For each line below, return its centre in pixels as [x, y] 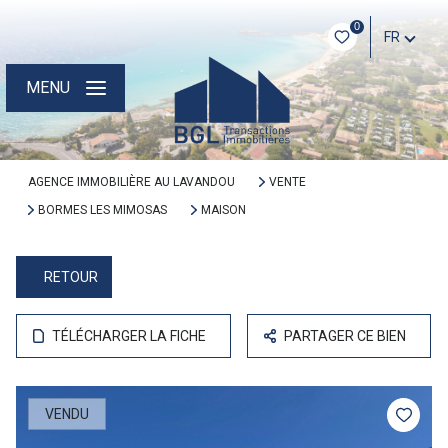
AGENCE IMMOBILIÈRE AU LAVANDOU [131, 182]
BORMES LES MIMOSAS [102, 210]
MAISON [223, 210]
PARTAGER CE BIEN [345, 336]
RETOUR [70, 277]
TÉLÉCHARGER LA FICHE [129, 336]
